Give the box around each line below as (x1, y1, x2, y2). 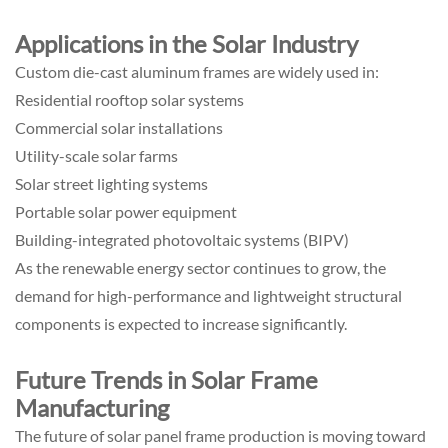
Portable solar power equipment (15, 201, 237, 221)
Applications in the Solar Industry (15, 28, 358, 58)
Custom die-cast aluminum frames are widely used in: (15, 61, 379, 81)
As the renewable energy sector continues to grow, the (15, 257, 386, 277)
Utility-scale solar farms (15, 145, 178, 165)
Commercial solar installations (15, 117, 223, 137)
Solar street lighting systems (15, 173, 208, 193)
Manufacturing (15, 392, 169, 422)
